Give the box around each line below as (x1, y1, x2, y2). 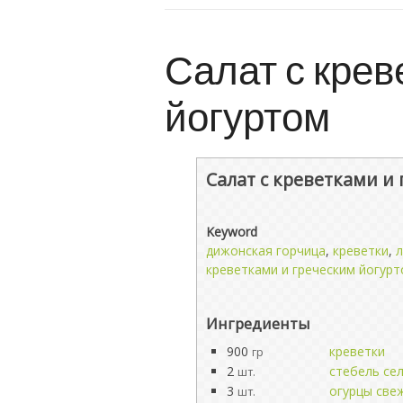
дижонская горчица (206, 241, 326, 259)
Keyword (206, 222, 257, 240)
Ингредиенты (206, 312, 310, 334)
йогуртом (165, 90, 330, 140)
